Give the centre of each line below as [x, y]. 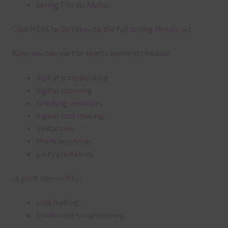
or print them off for [47, 178]
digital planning [64, 90]
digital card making [69, 116]
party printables [64, 154]
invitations [55, 129]
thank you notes [64, 141]
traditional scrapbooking [80, 215]
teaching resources [69, 103]
